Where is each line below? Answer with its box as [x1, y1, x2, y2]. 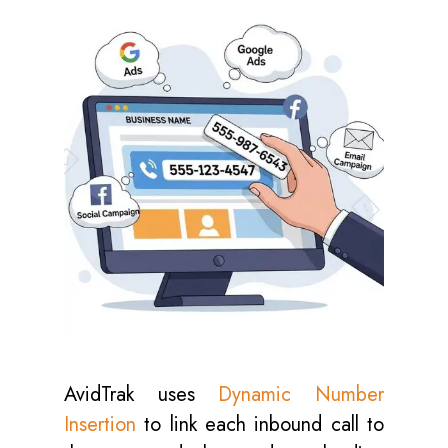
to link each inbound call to [136, 409, 384, 439]
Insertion [64, 409, 136, 439]
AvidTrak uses [64, 379, 219, 409]
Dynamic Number [218, 379, 385, 409]
